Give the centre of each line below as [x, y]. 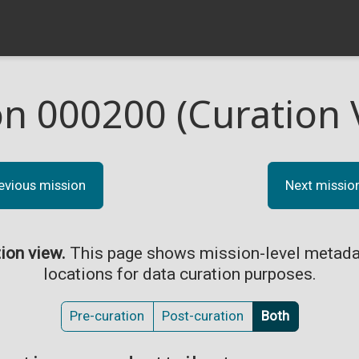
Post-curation [203, 316]
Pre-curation [107, 316]
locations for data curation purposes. [179, 274]
